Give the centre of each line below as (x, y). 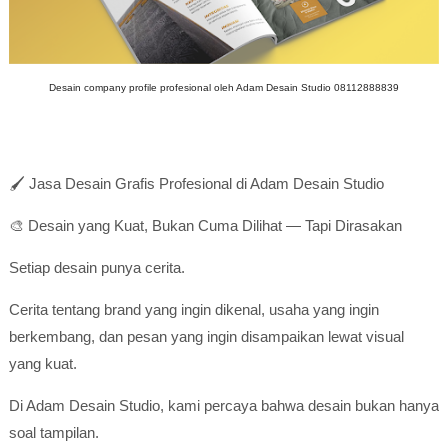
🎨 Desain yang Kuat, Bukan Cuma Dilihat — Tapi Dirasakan (205, 225)
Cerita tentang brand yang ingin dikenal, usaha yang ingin (193, 309)
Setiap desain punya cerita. (96, 267)
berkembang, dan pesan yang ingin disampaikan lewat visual (206, 336)
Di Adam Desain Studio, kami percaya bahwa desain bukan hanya (223, 405)
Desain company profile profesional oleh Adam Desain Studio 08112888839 (223, 87)
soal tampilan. (53, 432)
